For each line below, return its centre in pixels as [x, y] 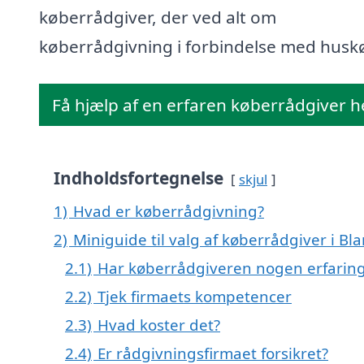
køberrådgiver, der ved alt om [158, 17]
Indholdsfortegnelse [139, 178]
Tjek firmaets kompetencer [195, 297]
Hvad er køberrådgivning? [169, 211]
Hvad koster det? [159, 325]
